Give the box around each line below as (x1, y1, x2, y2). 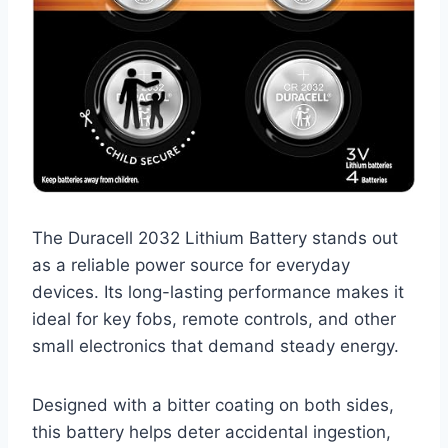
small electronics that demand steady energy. (32, 335, 399, 356)
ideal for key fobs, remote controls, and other (32, 308, 396, 329)
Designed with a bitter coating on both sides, (32, 394, 394, 415)
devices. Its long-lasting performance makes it (32, 281, 404, 302)
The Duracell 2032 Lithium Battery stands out (32, 227, 398, 248)
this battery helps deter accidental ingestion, (32, 421, 391, 442)
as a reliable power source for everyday (32, 254, 350, 275)
